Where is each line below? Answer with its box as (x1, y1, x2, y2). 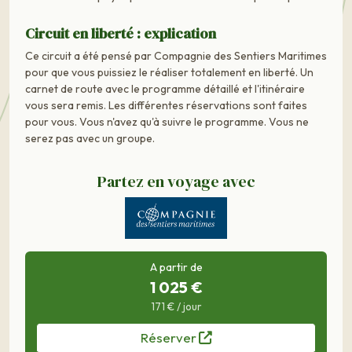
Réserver (140, 328, 199, 346)
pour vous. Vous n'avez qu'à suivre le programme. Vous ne (25, 114, 309, 129)
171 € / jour (150, 299, 202, 313)
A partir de (149, 260, 203, 275)
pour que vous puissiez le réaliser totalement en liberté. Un (25, 64, 313, 79)
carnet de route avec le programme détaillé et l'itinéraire (25, 81, 305, 96)
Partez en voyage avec (97, 170, 255, 192)
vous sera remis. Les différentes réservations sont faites (25, 97, 307, 112)
